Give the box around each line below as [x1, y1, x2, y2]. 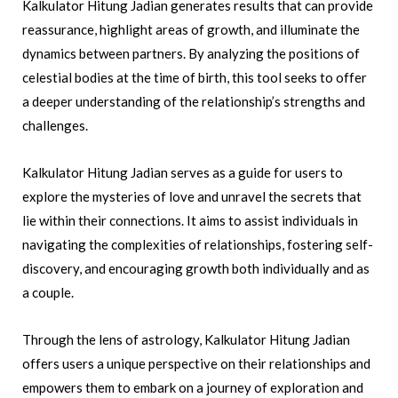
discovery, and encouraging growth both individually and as [22, 260, 370, 277]
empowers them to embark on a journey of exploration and [22, 379, 363, 396]
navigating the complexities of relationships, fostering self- [22, 236, 373, 253]
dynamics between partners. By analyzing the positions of [22, 45, 360, 62]
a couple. [22, 284, 74, 301]
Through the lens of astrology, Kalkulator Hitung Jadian [22, 331, 350, 348]
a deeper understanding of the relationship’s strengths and [22, 93, 365, 110]
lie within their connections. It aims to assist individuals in [22, 212, 358, 229]
